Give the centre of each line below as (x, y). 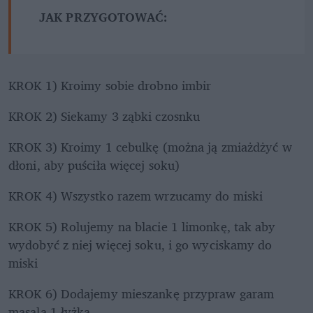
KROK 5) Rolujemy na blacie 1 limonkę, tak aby (142, 226)
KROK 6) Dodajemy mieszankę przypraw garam (141, 293)
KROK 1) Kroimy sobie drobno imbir (110, 85)
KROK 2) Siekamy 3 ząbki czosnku (106, 116)
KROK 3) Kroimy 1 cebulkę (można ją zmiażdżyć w (150, 146)
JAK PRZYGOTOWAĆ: (105, 16)
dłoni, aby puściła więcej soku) (94, 165)
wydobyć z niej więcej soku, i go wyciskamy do (140, 244)
